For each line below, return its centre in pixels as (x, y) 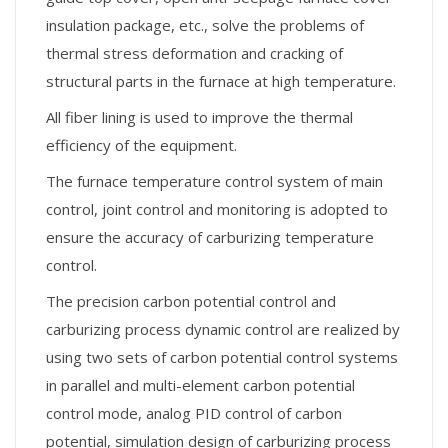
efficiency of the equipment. (141, 145)
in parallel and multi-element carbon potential (200, 385)
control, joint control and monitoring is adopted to (217, 209)
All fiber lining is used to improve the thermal (199, 117)
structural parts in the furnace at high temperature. (221, 81)
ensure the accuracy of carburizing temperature (210, 237)
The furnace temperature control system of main (214, 181)
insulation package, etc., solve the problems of (205, 25)
